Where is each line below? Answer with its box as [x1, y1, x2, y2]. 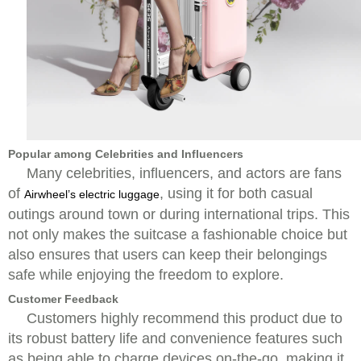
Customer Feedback [8, 293, 118, 306]
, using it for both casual [160, 185, 313, 202]
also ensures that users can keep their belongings [8, 247, 327, 263]
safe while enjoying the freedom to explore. [8, 267, 284, 284]
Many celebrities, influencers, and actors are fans [27, 165, 342, 182]
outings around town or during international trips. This [8, 206, 350, 223]
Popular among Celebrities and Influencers [8, 147, 243, 161]
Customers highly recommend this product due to [27, 310, 342, 327]
